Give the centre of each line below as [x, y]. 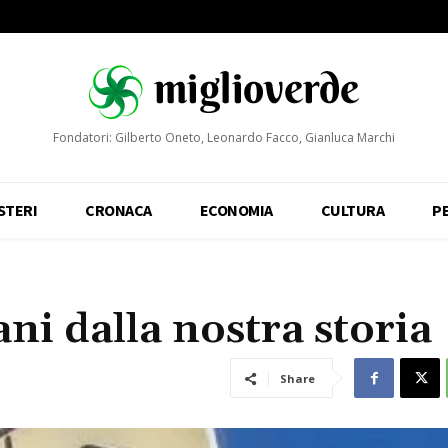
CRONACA [118, 210]
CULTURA [352, 210]
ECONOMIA [236, 210]
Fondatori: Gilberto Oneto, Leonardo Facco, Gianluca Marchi [223, 138]
